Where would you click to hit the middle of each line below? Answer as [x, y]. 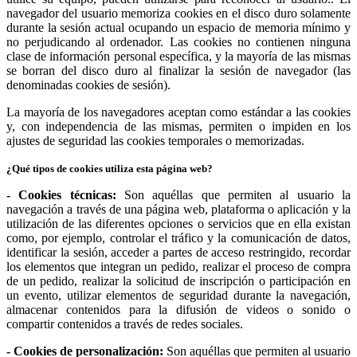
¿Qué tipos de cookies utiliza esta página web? [110, 169]
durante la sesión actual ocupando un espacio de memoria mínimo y [178, 28]
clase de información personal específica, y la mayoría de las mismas [178, 57]
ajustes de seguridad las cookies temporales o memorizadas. [155, 141]
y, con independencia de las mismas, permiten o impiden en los [178, 127]
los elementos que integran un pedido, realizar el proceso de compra [178, 267]
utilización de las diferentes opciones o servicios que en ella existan [178, 224]
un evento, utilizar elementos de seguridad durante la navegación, [178, 296]
